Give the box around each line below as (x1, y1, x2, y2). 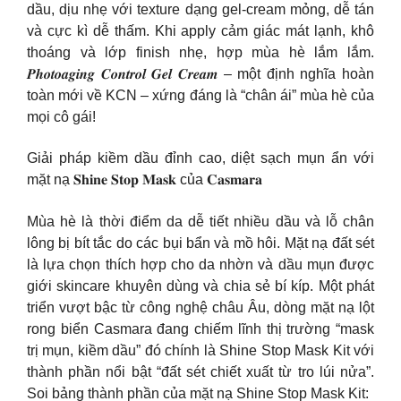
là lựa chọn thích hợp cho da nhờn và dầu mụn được (27, 256, 374, 272)
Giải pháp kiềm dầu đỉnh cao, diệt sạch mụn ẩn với (27, 150, 374, 166)
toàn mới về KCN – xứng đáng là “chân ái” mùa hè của (27, 87, 374, 103)
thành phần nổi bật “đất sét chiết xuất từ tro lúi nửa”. (27, 363, 374, 380)
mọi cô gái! (27, 108, 96, 124)
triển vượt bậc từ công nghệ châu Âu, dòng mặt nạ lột (27, 299, 374, 315)
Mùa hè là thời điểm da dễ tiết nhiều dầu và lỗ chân (27, 213, 374, 229)
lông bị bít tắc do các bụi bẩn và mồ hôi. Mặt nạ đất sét (27, 235, 374, 251)
